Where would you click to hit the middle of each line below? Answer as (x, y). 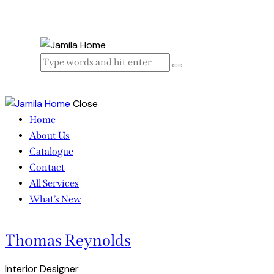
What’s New (55, 199)
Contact (47, 168)
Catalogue (51, 152)
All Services (54, 183)
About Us (50, 136)
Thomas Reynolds (68, 241)
